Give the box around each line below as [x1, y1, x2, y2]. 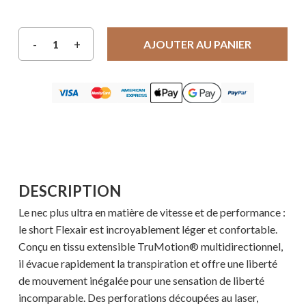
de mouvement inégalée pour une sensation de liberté [18, 274, 264, 288]
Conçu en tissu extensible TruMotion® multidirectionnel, [18, 240, 283, 253]
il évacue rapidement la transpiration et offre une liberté [18, 257, 277, 270]
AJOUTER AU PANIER [143, 38, 251, 51]
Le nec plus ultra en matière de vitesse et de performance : [18, 206, 286, 219]
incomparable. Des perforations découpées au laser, [18, 291, 258, 305]
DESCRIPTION [18, 182, 121, 201]
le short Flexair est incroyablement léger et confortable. [18, 223, 277, 236]
